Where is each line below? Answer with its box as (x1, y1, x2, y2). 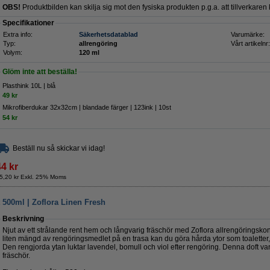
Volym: (3, 49, 22, 56)
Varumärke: (231, 31, 265, 38)
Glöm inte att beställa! (2, 67, 77, 76)
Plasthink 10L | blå (2, 82, 55, 89)
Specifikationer (2, 19, 54, 27)
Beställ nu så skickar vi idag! (13, 144, 105, 152)
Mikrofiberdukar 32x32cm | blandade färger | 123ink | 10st (2, 104, 171, 111)
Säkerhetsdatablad (79, 31, 138, 38)
